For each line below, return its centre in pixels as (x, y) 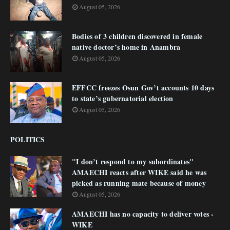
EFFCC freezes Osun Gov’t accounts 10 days (143, 88)
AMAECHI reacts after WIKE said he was (139, 172)
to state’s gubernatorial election (123, 98)
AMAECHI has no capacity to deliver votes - (143, 214)
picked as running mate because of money (139, 183)
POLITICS (28, 139)
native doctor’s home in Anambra (126, 47)
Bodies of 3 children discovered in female (137, 36)
